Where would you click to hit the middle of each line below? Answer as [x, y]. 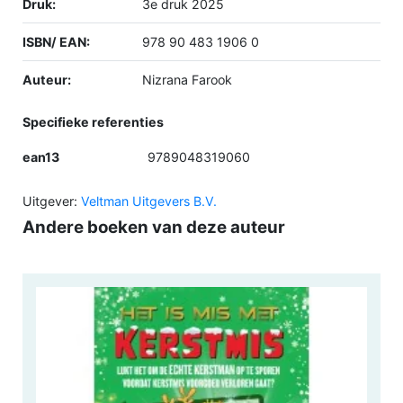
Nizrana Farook [187, 80]
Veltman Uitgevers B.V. [149, 201]
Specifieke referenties [93, 122]
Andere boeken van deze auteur [154, 228]
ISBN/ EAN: [56, 42]
